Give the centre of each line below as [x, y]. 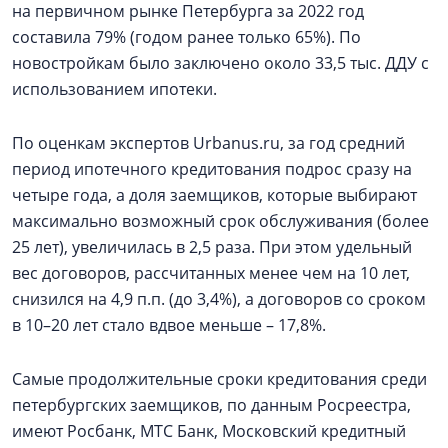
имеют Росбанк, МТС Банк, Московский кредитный [209, 431]
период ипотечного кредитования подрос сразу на [212, 169]
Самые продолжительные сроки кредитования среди [219, 379]
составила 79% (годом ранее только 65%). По [186, 37]
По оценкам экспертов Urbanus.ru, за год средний [208, 143]
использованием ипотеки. [118, 89]
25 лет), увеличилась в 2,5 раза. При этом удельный [212, 247]
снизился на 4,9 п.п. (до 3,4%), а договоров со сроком [219, 299]
